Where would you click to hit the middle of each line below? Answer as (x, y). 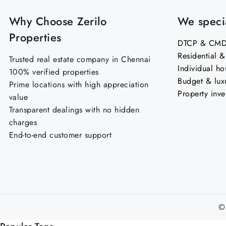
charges (23, 122)
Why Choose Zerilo (58, 21)
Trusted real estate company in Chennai (80, 59)
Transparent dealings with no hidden (74, 110)
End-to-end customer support (60, 135)
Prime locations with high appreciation (79, 84)
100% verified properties (54, 72)
